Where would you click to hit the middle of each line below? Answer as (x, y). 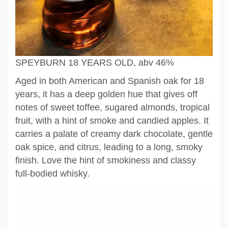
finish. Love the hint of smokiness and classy (106, 160)
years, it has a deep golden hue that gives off (106, 94)
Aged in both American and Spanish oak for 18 (110, 81)
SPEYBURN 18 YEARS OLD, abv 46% (95, 62)
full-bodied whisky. (52, 173)
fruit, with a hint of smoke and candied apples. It (112, 120)
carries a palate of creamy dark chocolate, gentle (114, 134)
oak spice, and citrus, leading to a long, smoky (109, 147)
